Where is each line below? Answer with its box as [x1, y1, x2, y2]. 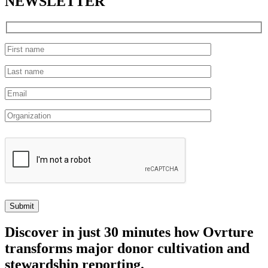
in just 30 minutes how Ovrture [59, 224, 254, 240]
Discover [5, 224, 59, 240]
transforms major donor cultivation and [5, 240, 249, 256]
